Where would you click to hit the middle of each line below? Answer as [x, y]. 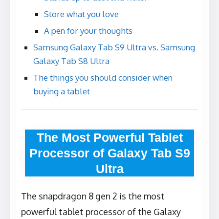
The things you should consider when [103, 78]
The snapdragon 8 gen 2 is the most [93, 196]
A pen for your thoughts [88, 31]
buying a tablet [62, 91]
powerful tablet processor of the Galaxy [101, 212]
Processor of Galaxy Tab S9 [109, 153]
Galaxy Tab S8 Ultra [71, 61]
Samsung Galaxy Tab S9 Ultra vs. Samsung [114, 47]
